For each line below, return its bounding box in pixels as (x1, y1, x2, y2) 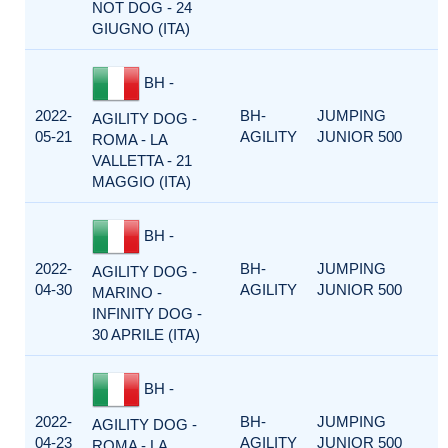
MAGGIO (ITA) (92, 173, 191, 190)
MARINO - (92, 284, 162, 301)
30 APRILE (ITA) (92, 326, 200, 343)
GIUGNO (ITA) (92, 20, 190, 37)
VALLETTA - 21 (92, 152, 192, 169)
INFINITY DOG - (92, 305, 202, 322)
